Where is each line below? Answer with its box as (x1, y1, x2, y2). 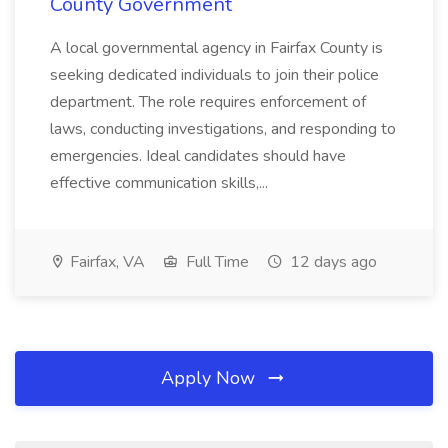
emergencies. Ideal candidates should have (50, 145, 346, 167)
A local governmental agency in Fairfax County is (50, 37, 383, 59)
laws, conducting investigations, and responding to (50, 118, 396, 140)
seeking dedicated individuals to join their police (50, 64, 379, 86)
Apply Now (161, 366, 260, 390)
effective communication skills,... (50, 172, 268, 194)
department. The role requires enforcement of (50, 91, 366, 113)
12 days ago (286, 251, 377, 273)
